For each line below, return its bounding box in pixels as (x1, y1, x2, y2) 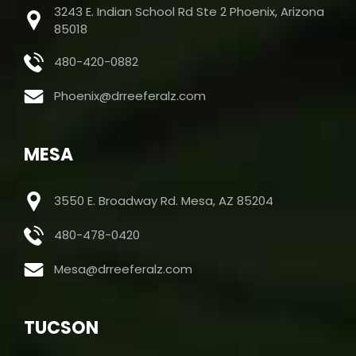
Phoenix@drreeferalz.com (54, 87, 207, 105)
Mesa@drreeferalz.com (54, 261, 193, 278)
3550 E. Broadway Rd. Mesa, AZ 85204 (54, 192, 274, 210)
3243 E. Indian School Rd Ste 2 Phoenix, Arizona (54, 2, 325, 20)
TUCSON (24, 315, 99, 340)
